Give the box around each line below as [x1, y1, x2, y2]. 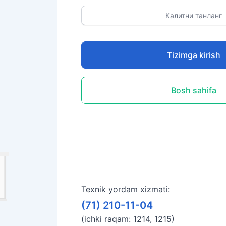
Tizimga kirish [167, 49, 221, 60]
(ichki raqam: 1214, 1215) [81, 214, 175, 224]
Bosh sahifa [171, 85, 217, 95]
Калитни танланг [165, 11, 224, 20]
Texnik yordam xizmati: [81, 184, 170, 194]
